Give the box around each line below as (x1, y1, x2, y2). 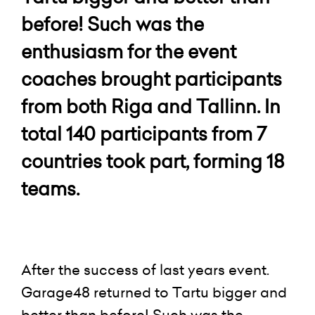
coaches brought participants (21, 66, 282, 91)
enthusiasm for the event (21, 39, 236, 64)
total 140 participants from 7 (21, 121, 266, 146)
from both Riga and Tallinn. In (21, 94, 281, 119)
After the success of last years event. (21, 260, 269, 280)
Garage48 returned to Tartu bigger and (21, 283, 287, 302)
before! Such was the (21, 11, 204, 37)
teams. (21, 176, 79, 201)
